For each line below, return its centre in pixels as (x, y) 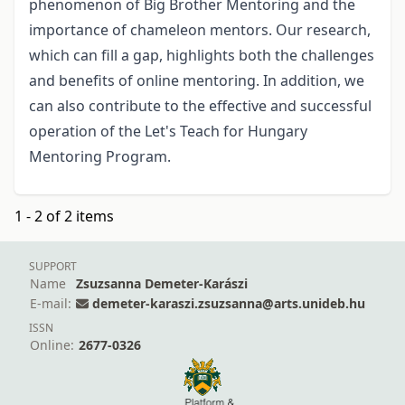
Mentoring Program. (100, 157)
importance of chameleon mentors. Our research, (200, 30)
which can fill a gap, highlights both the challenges (202, 56)
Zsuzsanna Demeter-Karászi (162, 284)
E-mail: (51, 304)
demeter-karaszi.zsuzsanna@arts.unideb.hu (229, 304)
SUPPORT (53, 267)
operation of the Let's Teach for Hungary (168, 132)
